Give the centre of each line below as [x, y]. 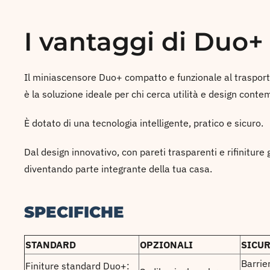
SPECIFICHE [77, 212]
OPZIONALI [166, 245]
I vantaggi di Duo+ [144, 42]
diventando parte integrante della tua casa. [119, 169]
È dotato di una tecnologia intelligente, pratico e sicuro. [145, 123]
